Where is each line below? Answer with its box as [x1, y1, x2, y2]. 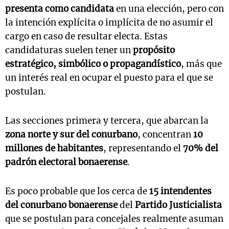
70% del [183, 143, 218, 154]
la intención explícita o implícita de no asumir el [5, 17, 213, 28]
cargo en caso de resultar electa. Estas [5, 31, 168, 42]
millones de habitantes [5, 143, 103, 154]
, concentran [138, 129, 193, 140]
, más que [181, 58, 222, 70]
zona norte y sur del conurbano [5, 129, 138, 140]
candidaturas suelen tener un [5, 44, 133, 56]
